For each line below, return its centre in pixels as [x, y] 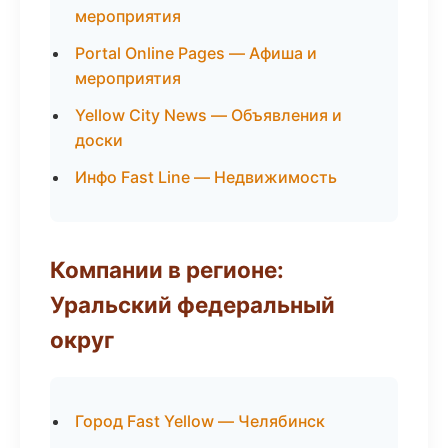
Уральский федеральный [192, 304]
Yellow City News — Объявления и [208, 115]
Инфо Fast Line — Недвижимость [206, 177]
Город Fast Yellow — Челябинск [200, 421]
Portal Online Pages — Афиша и [196, 53]
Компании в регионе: [167, 269]
